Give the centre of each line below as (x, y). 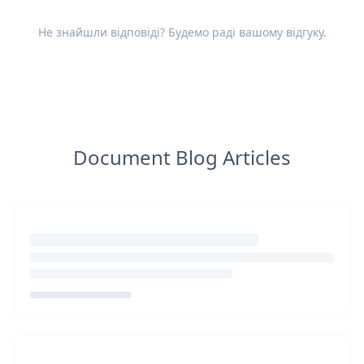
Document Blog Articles (182, 157)
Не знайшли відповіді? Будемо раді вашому (162, 32)
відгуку (304, 32)
